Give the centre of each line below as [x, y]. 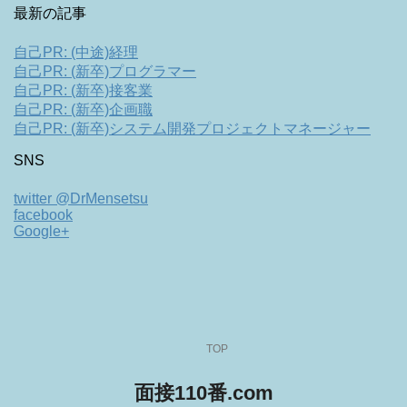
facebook [43, 214]
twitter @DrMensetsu [81, 198]
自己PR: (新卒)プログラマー [105, 71]
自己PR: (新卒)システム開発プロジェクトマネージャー [192, 128]
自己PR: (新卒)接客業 [83, 90]
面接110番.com [203, 392]
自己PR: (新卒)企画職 [83, 109]
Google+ [41, 231]
